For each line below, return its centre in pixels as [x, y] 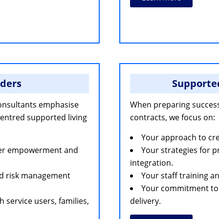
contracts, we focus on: [173, 117]
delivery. [145, 201]
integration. [152, 163]
